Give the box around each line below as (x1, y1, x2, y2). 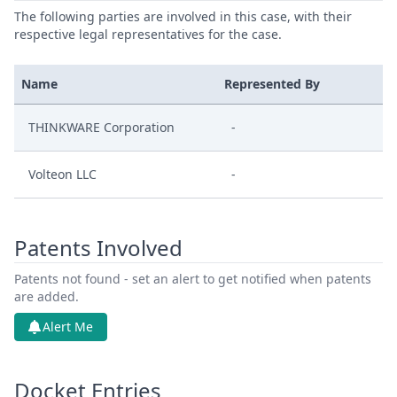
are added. (14, 288, 79, 305)
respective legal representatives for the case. (14, 26, 282, 43)
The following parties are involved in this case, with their (14, 8, 352, 25)
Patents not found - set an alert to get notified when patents (14, 270, 371, 287)
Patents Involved (14, 233, 183, 262)
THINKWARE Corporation (28, 119, 175, 136)
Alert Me (43, 318, 93, 335)
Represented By (224, 75, 320, 92)
